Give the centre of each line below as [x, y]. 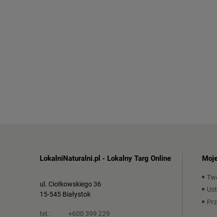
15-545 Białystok [65, 194]
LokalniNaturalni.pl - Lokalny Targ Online [105, 158]
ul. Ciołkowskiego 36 [70, 184]
